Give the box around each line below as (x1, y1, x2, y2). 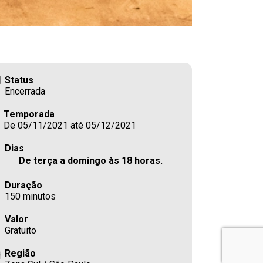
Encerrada (4, 85, 45, 97)
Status (4, 74, 33, 86)
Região (4, 247, 36, 259)
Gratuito (4, 224, 36, 236)
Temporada (3, 108, 55, 120)
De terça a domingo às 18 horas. (18, 154, 163, 166)
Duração (4, 179, 42, 191)
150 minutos (4, 190, 56, 202)
